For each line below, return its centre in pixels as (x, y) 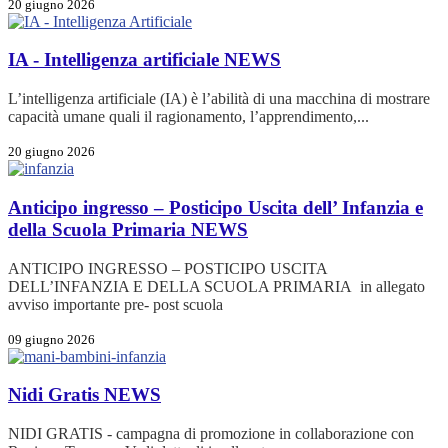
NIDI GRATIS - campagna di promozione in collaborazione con (211, 433)
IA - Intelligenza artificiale (116, 60)
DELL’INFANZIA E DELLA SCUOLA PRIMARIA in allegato (216, 286)
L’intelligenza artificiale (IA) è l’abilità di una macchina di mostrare (219, 99)
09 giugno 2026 (51, 339)
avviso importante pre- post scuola (115, 304)
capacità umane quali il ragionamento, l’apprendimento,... (188, 117)
